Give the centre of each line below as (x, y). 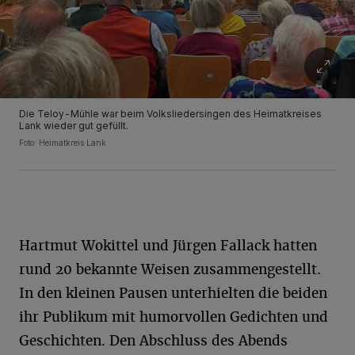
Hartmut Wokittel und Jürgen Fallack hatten (168, 246)
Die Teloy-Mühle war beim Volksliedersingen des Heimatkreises (170, 114)
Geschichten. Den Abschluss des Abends (153, 341)
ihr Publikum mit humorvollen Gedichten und (174, 317)
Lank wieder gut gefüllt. (74, 126)
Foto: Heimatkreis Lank (63, 143)
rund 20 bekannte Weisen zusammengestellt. (170, 269)
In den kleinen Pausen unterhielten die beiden (173, 293)
